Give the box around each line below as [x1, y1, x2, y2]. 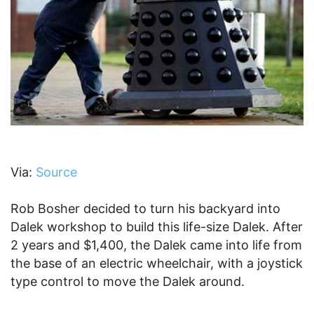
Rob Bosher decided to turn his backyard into [11, 200, 280, 216]
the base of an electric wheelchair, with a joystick [11, 255, 303, 271]
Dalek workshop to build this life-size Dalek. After [11, 219, 303, 234]
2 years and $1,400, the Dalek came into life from [11, 237, 302, 252]
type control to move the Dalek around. [11, 273, 245, 289]
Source [36, 164, 77, 179]
